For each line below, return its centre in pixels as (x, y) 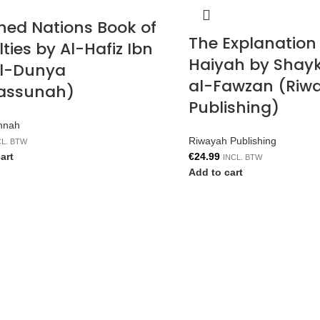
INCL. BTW (242, 157)
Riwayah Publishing (232, 141)
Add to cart (216, 172)
